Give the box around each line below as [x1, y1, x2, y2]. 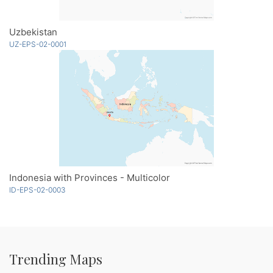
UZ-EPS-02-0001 [9, 40, 66, 49]
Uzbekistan [9, 26, 57, 38]
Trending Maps [9, 250, 102, 269]
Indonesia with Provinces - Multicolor [9, 172, 170, 184]
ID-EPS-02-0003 [9, 185, 66, 195]
